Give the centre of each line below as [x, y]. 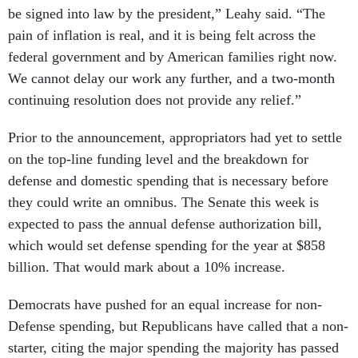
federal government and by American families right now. [173, 57]
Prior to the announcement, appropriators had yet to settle [175, 138]
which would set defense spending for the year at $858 [167, 246]
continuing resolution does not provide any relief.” [155, 100]
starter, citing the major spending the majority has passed [173, 348]
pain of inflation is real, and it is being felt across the [162, 36]
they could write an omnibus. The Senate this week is [163, 203]
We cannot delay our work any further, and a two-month [171, 79]
